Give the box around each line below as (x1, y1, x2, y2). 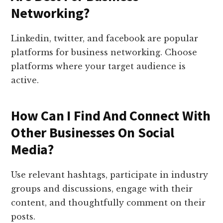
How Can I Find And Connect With (11, 107, 211, 125)
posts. (11, 212, 36, 222)
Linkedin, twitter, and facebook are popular (11, 33, 199, 44)
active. (11, 75, 39, 86)
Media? (11, 140, 54, 159)
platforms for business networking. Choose (11, 47, 198, 58)
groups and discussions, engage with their (11, 184, 193, 194)
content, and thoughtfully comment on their (11, 198, 206, 208)
